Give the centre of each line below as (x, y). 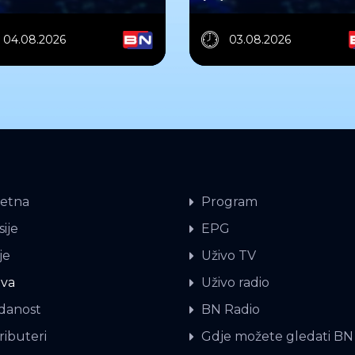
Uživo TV (229, 256)
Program (229, 202)
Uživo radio (235, 283)
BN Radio (231, 310)
